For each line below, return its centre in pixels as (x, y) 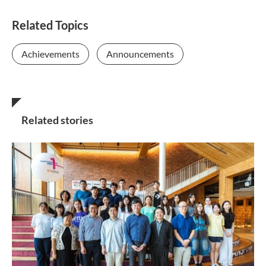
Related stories (57, 120)
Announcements (140, 54)
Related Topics (50, 25)
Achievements (50, 54)
